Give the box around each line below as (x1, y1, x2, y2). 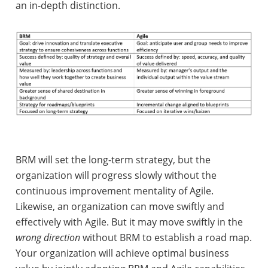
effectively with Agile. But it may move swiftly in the (15, 215, 243, 229)
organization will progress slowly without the (15, 169, 217, 182)
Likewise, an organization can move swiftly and (15, 200, 224, 214)
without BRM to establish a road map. (82, 231, 252, 245)
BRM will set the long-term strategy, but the (15, 153, 211, 167)
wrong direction (15, 231, 83, 245)
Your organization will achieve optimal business (15, 246, 229, 260)
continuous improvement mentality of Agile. (15, 184, 214, 198)
